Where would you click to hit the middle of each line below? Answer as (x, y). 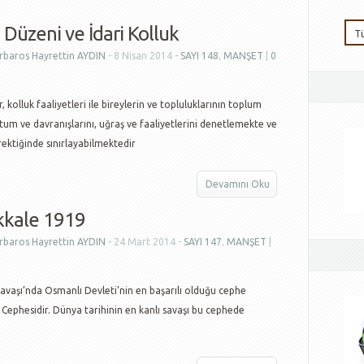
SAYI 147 (203, 242)
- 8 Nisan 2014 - (143, 56)
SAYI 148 (199, 56)
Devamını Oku (238, 184)
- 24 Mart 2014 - (145, 242)
